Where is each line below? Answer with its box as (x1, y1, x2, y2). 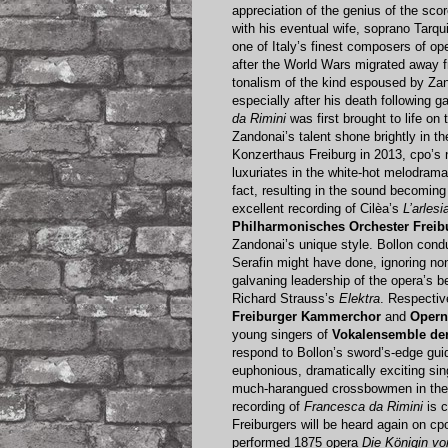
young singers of (232, 327, 332, 343)
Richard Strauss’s (232, 291, 339, 307)
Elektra (339, 291, 380, 307)
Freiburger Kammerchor (232, 309, 381, 325)
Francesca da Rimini (304, 399, 423, 415)
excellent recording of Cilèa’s (232, 201, 403, 217)
